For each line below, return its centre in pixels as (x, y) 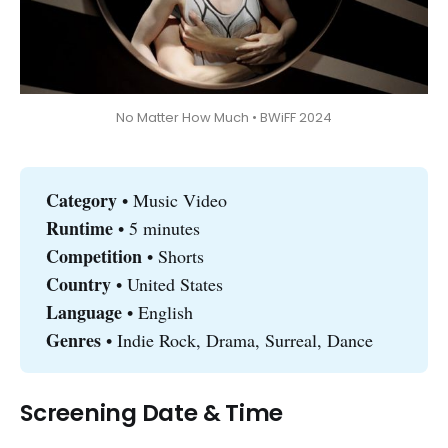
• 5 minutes (158, 228)
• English (157, 312)
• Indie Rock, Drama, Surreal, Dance (236, 340)
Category (83, 200)
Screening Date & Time (152, 413)
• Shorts (172, 256)
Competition (93, 256)
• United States (169, 284)
